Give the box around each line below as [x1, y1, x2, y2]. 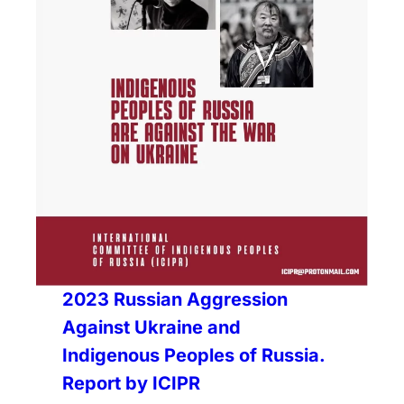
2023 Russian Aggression [62, 289, 289, 311]
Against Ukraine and [62, 317, 242, 339]
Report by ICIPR [62, 372, 201, 395]
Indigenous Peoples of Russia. [62, 344, 326, 367]
